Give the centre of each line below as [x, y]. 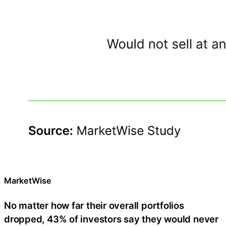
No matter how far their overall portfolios [94, 206]
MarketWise [28, 181]
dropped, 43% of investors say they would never [111, 219]
